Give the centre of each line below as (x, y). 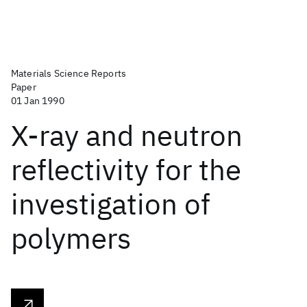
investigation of (111, 204)
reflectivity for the (126, 170)
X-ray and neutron (127, 135)
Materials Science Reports (69, 73)
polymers (71, 238)
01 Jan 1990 (38, 101)
